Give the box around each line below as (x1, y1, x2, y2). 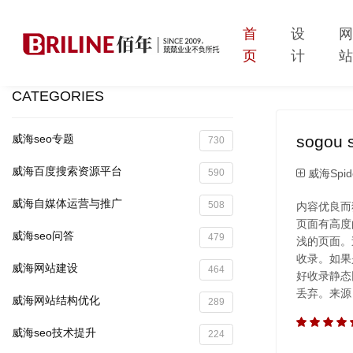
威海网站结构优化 (12, 293, 100, 307)
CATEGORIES (12, 87, 104, 104)
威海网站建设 (12, 261, 78, 274)
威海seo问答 (12, 229, 74, 242)
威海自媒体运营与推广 (12, 196, 122, 210)
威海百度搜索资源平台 (12, 164, 122, 177)
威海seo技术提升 (12, 325, 96, 339)
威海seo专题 (12, 132, 74, 145)
